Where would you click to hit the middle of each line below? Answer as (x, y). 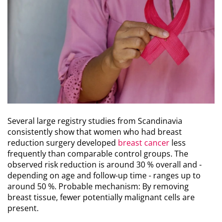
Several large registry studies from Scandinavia (95, 121)
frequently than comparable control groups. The (98, 154)
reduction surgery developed (63, 143)
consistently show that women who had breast (95, 132)
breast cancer (144, 143)
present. (23, 208)
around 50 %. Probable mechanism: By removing (98, 187)
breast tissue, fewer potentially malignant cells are (101, 197)
